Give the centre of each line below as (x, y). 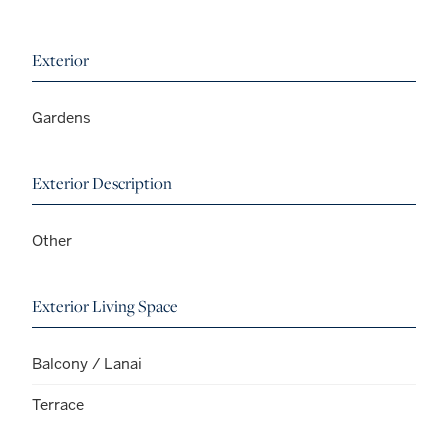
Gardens (61, 117)
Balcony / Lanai (87, 363)
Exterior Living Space (105, 305)
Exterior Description (102, 182)
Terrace (58, 404)
